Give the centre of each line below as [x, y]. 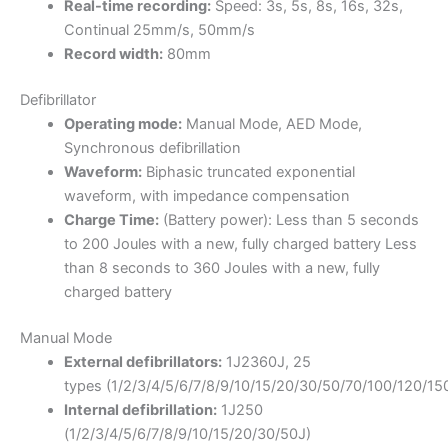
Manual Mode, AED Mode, [271, 123]
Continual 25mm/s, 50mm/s [159, 30]
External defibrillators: [142, 361]
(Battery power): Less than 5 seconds [288, 219]
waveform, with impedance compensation [206, 195]
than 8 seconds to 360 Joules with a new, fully [221, 267]
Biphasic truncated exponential [248, 171]
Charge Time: [111, 219]
